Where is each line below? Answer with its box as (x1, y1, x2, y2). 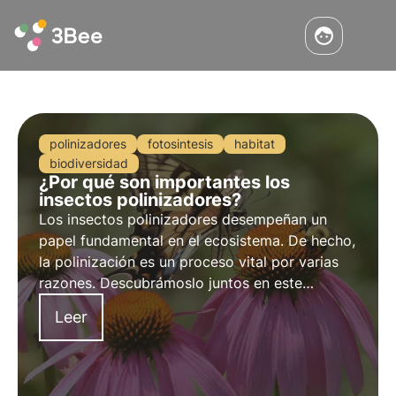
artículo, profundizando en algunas (39, 295, 272, 313)
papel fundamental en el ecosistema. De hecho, (39, 232, 355, 249)
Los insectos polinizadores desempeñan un (39, 210, 327, 228)
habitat (234, 136, 275, 151)
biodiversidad (49, 156, 128, 171)
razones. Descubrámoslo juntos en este (39, 274, 302, 292)
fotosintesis (148, 136, 213, 151)
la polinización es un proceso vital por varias (39, 253, 339, 270)
